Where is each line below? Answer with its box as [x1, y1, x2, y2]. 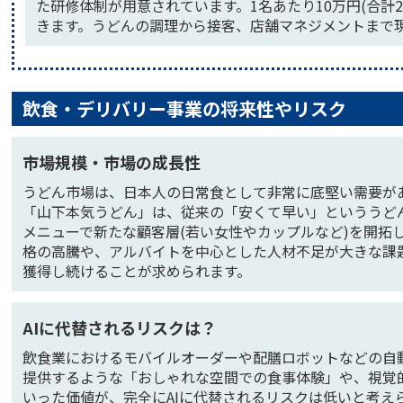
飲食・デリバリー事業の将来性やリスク [22, 95, 346, 121]
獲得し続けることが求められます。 [22, 260, 251, 282]
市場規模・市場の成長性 [22, 150, 201, 174]
